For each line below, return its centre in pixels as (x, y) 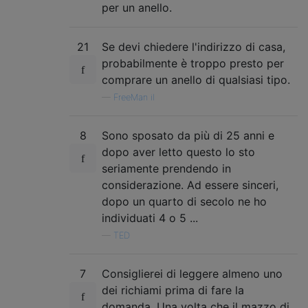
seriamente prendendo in (166, 168)
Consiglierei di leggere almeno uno (192, 273)
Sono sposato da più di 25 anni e (188, 135)
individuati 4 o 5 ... (150, 218)
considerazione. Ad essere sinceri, (190, 185)
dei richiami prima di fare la (173, 290)
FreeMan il (134, 97)
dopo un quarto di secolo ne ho (184, 201)
